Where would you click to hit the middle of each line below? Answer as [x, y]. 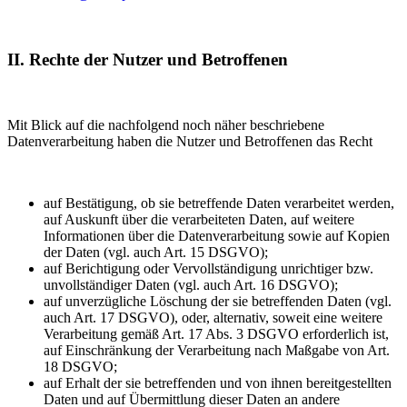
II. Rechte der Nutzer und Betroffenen [148, 59]
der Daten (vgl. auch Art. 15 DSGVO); [156, 253]
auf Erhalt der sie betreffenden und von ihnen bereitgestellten [218, 383]
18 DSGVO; [80, 367]
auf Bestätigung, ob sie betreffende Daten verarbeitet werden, [219, 203]
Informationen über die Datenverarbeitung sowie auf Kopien [217, 236]
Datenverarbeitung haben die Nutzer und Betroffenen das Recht [190, 142]
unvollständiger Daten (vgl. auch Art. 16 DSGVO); [191, 285]
